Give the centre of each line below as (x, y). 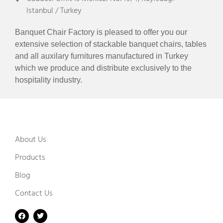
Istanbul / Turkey (54, 10)
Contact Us (34, 193)
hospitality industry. (49, 80)
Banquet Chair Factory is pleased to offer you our (101, 32)
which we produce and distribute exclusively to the (103, 68)
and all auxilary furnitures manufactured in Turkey (102, 56)
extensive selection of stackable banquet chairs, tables (111, 44)
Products (30, 157)
